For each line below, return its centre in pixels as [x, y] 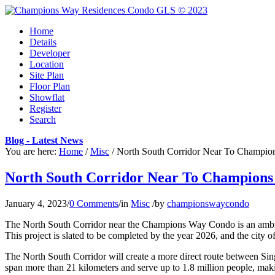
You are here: [31, 151]
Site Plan [47, 75]
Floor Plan [50, 86]
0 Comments [94, 203]
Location [47, 64]
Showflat [47, 97]
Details [43, 42]
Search [43, 119]
